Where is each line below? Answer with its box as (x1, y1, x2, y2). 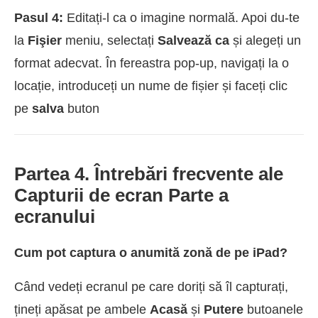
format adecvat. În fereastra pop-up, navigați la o (14, 55, 289, 70)
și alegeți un (229, 33, 301, 48)
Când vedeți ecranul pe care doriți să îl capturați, (14, 279, 288, 294)
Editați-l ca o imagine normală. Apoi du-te (67, 10, 300, 25)
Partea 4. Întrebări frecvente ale (14, 163, 283, 185)
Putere (204, 302, 243, 317)
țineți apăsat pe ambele (14, 302, 150, 317)
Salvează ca (158, 33, 229, 48)
